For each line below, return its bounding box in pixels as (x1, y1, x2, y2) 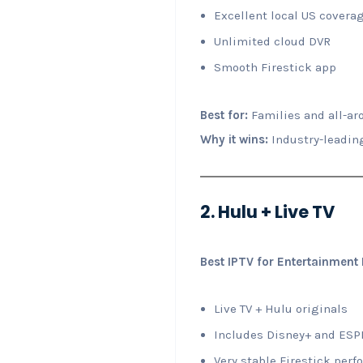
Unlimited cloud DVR (214, 33, 331, 49)
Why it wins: (200, 131, 268, 147)
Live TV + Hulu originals (214, 301, 348, 316)
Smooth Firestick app (214, 59, 336, 75)
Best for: (200, 107, 248, 122)
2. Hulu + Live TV (200, 199, 335, 224)
